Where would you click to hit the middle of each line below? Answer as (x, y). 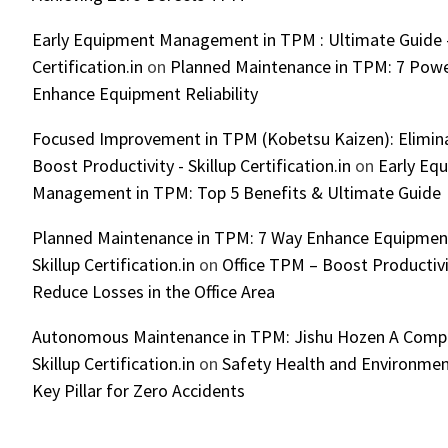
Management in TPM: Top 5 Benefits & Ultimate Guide (236, 192)
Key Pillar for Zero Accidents (138, 390)
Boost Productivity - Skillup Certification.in (191, 165)
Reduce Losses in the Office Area (153, 291)
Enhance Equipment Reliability (145, 93)
